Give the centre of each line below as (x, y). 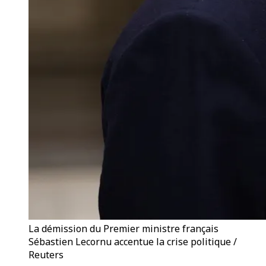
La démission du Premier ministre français (123, 229)
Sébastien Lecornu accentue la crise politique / (133, 242)
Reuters (46, 255)
